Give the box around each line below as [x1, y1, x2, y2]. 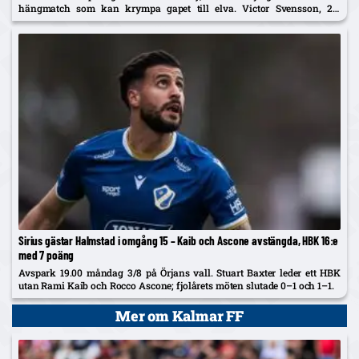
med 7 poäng [18, 248, 75, 263]
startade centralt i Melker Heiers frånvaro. [18, 14, 206, 28]
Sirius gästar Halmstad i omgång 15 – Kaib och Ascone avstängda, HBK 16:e [18, 233, 339, 248]
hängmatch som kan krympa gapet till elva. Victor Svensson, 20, [18, 2, 341, 15]
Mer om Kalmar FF [115, 306, 244, 326]
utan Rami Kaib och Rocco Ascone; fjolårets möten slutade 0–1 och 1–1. [18, 279, 334, 292]
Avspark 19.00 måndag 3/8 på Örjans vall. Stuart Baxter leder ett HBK [18, 266, 341, 280]
